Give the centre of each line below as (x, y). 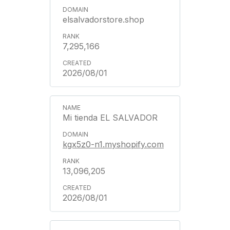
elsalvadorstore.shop (103, 20)
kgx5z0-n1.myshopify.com (113, 144)
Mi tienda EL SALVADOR (110, 118)
